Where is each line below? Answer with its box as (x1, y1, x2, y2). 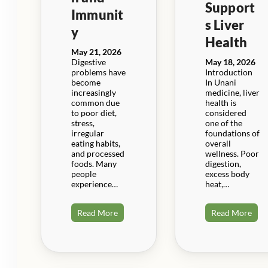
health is (205, 97, 236, 108)
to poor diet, (71, 107, 117, 118)
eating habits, (71, 138, 120, 148)
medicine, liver (205, 87, 260, 98)
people (71, 168, 96, 179)
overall (205, 138, 231, 148)
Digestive (71, 56, 106, 67)
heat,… (205, 178, 229, 189)
